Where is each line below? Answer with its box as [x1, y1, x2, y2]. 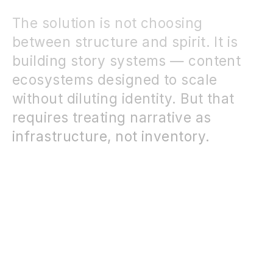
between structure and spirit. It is [12, 33, 238, 50]
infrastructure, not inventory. [12, 127, 210, 144]
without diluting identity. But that [12, 90, 235, 107]
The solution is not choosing [12, 14, 203, 31]
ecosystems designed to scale [12, 71, 218, 88]
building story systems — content [12, 52, 241, 69]
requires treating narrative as [12, 108, 211, 126]
